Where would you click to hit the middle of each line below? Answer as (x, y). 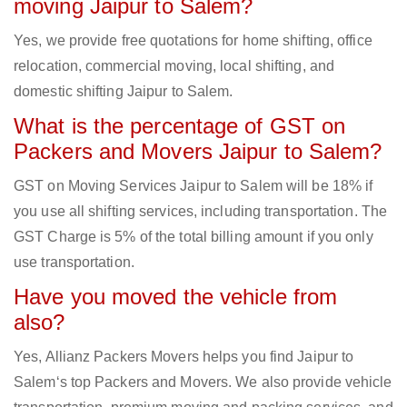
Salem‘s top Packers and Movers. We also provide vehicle (203, 382)
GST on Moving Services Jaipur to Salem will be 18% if (194, 186)
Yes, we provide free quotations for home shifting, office (193, 41)
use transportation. (74, 263)
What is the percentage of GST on (180, 126)
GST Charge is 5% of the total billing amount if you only (194, 237)
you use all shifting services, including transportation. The (201, 212)
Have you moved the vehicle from (176, 297)
